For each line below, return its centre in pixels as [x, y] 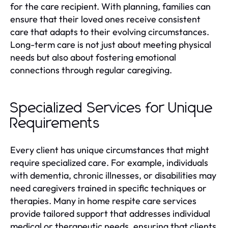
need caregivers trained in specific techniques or [108, 188]
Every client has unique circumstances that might [110, 150]
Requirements [55, 123]
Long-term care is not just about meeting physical [111, 44]
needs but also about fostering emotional [93, 57]
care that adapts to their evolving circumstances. [110, 32]
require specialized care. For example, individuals [109, 162]
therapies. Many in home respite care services [103, 201]
